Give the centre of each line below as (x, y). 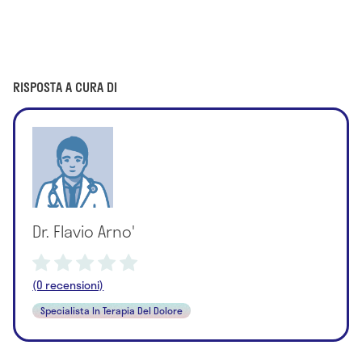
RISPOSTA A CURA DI (65, 86)
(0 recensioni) (68, 284)
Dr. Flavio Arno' (84, 231)
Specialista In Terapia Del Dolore (112, 310)
